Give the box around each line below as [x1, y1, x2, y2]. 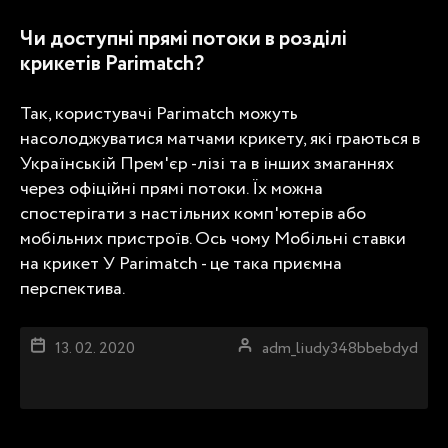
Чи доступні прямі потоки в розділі [20, 23, 347, 55]
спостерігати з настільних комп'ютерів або [20, 200, 366, 227]
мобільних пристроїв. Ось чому [20, 225, 274, 252]
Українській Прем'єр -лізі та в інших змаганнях [20, 150, 394, 177]
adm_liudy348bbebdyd [262, 336, 418, 360]
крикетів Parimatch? [20, 48, 204, 80]
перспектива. [20, 275, 125, 302]
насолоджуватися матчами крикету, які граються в [20, 125, 420, 152]
